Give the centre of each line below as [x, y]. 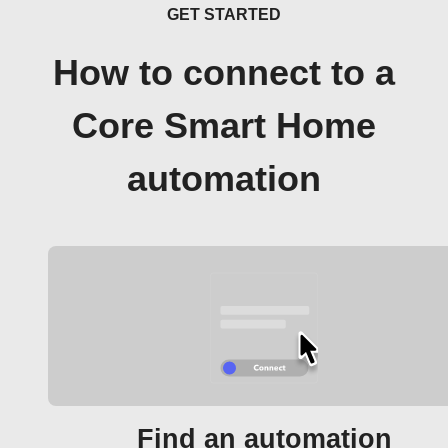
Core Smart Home [224, 126]
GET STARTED [224, 14]
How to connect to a [224, 73]
